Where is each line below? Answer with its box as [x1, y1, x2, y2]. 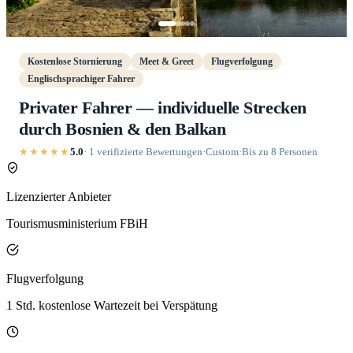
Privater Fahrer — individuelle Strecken [19, 98, 307, 117]
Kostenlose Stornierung [28, 57, 122, 66]
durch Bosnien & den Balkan [19, 119, 226, 139]
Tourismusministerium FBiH [6, 217, 148, 230]
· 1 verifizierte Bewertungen [84, 146, 203, 158]
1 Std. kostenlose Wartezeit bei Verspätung [6, 299, 217, 312]
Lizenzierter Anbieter [6, 190, 111, 203]
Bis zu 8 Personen [242, 146, 318, 158]
